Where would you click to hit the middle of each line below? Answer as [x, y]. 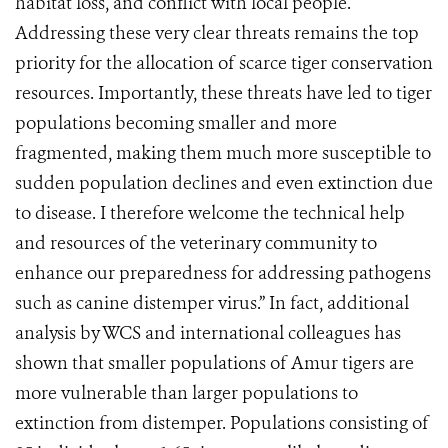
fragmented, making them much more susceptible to [223, 153]
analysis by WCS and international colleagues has [208, 333]
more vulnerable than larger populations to [186, 393]
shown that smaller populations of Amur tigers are [214, 363]
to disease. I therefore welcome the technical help [210, 213]
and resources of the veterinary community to [196, 243]
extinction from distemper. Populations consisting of [222, 423]
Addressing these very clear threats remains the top [217, 33]
